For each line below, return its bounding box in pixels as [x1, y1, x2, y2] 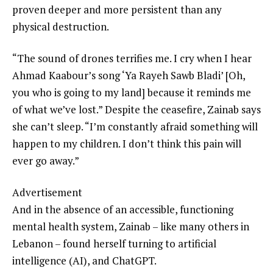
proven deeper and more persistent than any [12, 2, 222, 17]
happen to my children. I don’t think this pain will [12, 136, 241, 151]
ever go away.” [12, 153, 79, 168]
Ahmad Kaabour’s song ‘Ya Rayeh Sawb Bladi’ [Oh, [12, 68, 245, 82]
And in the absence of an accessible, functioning [12, 202, 233, 216]
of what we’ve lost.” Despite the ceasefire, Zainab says [12, 102, 261, 116]
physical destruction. [12, 19, 109, 34]
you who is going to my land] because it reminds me [12, 85, 251, 99]
